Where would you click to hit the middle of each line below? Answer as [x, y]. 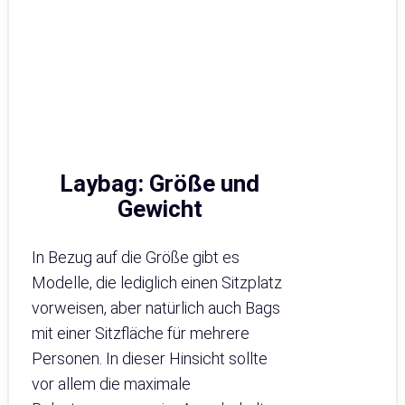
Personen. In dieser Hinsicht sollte [150, 359]
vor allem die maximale [111, 384]
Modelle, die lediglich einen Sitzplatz [157, 283]
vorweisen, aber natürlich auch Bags [156, 308]
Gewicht [160, 209]
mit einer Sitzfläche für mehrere [141, 334]
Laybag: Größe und [160, 184]
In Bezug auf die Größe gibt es [136, 258]
